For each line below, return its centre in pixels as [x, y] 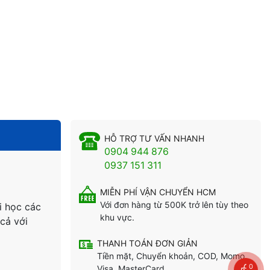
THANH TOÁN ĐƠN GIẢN [148, 243]
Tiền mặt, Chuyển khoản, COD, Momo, [172, 256]
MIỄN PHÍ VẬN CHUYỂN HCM [158, 192]
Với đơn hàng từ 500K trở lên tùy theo [174, 205]
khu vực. [118, 218]
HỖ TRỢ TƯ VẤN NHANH [154, 139]
